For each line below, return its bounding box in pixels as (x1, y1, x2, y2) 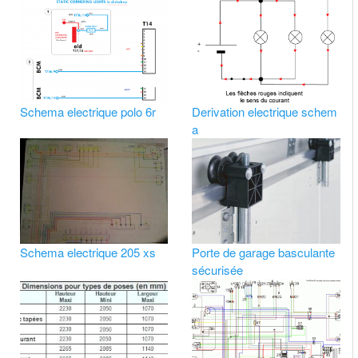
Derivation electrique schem (192, 103, 338, 121)
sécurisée (192, 261, 244, 278)
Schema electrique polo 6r (19, 103, 156, 121)
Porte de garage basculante (192, 243, 336, 261)
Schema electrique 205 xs (19, 243, 156, 261)
